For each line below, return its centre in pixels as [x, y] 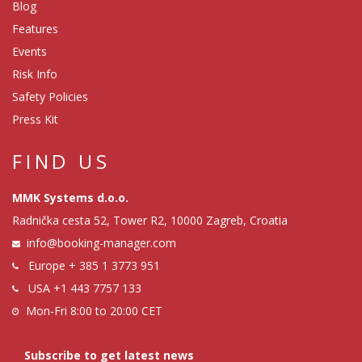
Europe [47, 266]
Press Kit [35, 120]
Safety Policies [50, 97]
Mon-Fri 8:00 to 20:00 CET [94, 311]
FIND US [61, 162]
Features [35, 29]
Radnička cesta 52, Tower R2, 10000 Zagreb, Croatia [150, 221]
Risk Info [35, 74]
